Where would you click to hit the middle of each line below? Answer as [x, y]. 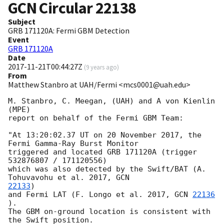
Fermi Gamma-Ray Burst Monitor [73, 144]
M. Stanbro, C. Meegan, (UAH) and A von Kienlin [111, 101]
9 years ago [101, 67]
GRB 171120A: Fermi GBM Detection [69, 31]
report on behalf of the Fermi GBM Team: [96, 118]
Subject [22, 22]
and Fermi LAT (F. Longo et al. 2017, [91, 195]
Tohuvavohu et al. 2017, [62, 178]
